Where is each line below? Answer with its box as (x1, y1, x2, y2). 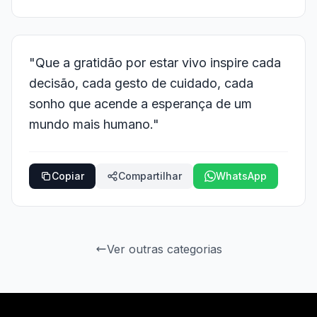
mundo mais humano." (29, 117, 159, 132)
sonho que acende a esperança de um (29, 96, 252, 111)
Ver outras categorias (106, 242, 222, 256)
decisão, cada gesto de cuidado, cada (29, 76, 253, 91)
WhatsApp (216, 170, 267, 182)
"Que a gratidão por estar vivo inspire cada (29, 55, 281, 70)
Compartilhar (118, 170, 182, 182)
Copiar (52, 170, 84, 182)
